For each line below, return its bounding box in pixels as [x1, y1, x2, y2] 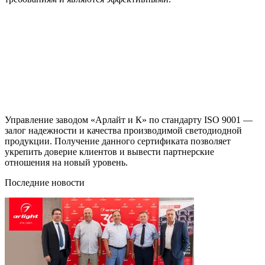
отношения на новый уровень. [5, 157, 130, 167]
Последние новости [5, 177, 85, 188]
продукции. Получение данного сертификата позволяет [5, 135, 231, 146]
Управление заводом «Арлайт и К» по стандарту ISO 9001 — [5, 114, 253, 125]
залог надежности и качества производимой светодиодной [5, 125, 242, 135]
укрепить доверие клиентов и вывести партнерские [5, 146, 214, 157]
